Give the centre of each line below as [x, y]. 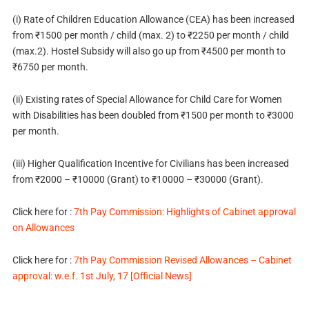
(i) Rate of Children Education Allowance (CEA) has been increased [153, 20]
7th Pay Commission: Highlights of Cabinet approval [185, 211]
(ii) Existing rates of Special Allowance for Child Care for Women [147, 100]
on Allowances [43, 227]
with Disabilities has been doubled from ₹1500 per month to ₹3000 [153, 116]
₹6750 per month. [50, 67]
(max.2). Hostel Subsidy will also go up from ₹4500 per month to [149, 51]
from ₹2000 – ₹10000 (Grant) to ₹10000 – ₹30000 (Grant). [138, 180]
